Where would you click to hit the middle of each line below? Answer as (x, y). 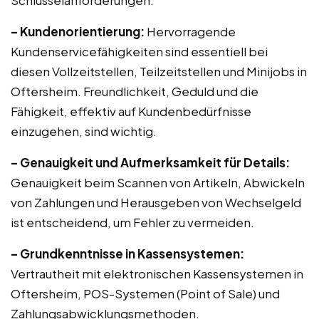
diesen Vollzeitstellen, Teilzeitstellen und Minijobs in (159, 71)
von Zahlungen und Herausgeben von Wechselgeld (156, 202)
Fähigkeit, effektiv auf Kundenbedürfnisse (131, 111)
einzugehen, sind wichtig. (84, 131)
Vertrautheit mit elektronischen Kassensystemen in (157, 273)
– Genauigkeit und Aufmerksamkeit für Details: (150, 162)
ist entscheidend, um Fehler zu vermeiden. (132, 222)
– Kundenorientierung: (78, 31)
